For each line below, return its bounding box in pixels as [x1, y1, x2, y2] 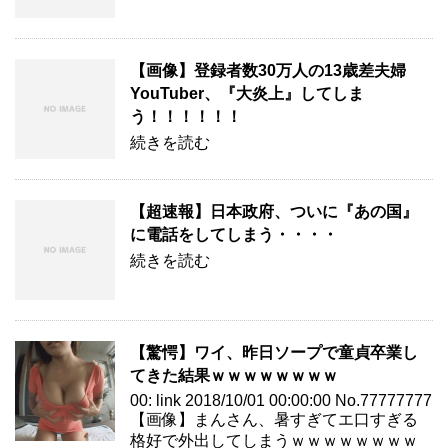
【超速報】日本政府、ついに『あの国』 [130, 202, 418, 220]
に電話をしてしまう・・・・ [130, 225, 338, 243]
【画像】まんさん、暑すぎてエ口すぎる [130, 410, 418, 428]
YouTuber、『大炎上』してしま [130, 84, 364, 102]
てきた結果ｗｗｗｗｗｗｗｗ [130, 366, 338, 384]
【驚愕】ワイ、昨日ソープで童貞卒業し [130, 343, 418, 361]
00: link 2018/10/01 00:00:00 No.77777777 [130, 391, 432, 409]
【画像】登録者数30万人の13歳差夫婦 [130, 61, 406, 79]
